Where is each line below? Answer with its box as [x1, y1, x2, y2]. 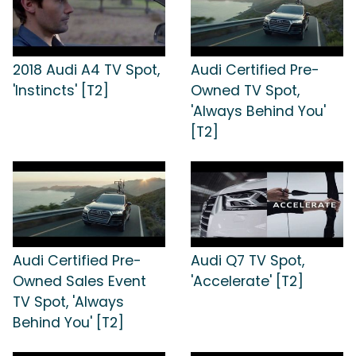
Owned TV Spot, [191, 81, 300, 101]
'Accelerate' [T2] [191, 271, 304, 291]
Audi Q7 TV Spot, [191, 250, 304, 270]
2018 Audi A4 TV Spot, [13, 60, 160, 80]
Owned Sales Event [13, 271, 146, 291]
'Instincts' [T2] [13, 81, 109, 101]
